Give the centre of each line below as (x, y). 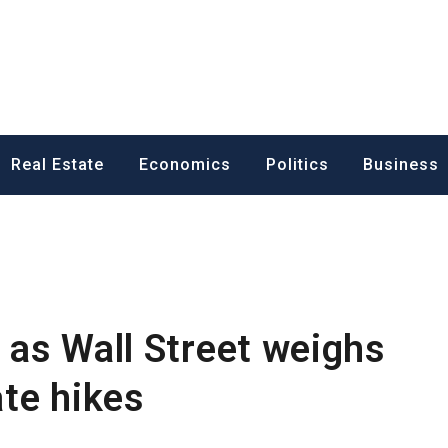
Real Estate (58, 164)
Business (401, 164)
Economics (184, 164)
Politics (297, 164)
